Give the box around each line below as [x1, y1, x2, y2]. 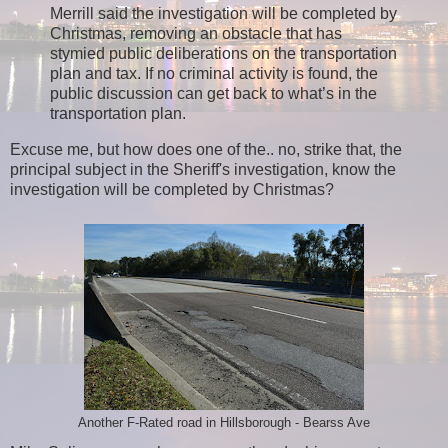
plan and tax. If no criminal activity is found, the [50, 64, 378, 82]
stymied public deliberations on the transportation [50, 44, 397, 62]
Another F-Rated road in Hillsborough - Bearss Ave [78, 415, 370, 430]
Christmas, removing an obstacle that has [50, 24, 342, 42]
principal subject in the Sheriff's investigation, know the [10, 160, 396, 178]
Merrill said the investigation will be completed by [50, 4, 397, 22]
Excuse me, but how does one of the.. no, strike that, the [10, 140, 402, 158]
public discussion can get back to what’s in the [50, 84, 377, 102]
